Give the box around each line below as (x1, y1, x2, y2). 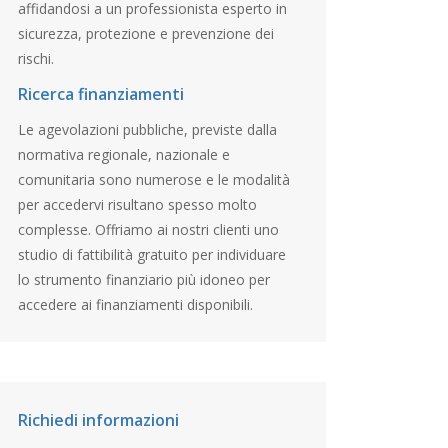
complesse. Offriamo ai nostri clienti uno (17, 219, 279, 239)
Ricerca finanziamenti (17, 82, 184, 105)
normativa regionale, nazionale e (17, 144, 230, 164)
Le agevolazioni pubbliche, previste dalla (17, 119, 277, 139)
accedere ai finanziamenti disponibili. (17, 294, 253, 314)
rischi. (17, 48, 54, 68)
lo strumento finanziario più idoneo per (17, 269, 270, 289)
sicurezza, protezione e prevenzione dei (17, 23, 274, 43)
